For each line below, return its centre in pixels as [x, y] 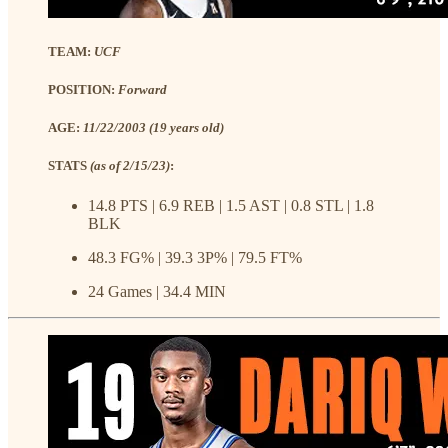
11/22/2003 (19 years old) [153, 128]
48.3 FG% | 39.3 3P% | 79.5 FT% [195, 257]
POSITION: [83, 90]
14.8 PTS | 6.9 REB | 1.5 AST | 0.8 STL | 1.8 [231, 205]
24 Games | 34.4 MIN [157, 291]
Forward [142, 90]
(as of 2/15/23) [130, 166]
